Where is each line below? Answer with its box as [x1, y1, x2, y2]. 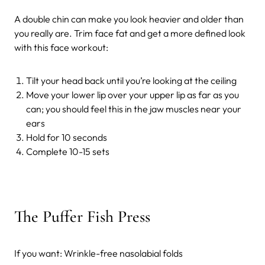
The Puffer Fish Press [14, 206, 150, 227]
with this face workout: [14, 41, 108, 54]
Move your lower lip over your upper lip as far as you [26, 89, 239, 101]
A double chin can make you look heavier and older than [14, 13, 244, 25]
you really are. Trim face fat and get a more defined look [14, 27, 245, 40]
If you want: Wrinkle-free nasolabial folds [14, 247, 186, 260]
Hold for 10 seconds [26, 131, 107, 144]
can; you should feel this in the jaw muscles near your [26, 103, 241, 115]
